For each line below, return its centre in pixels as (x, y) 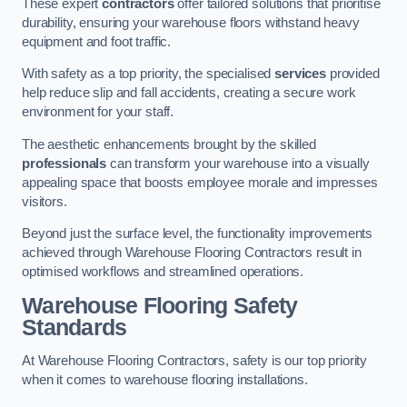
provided (353, 74)
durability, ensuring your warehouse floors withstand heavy (191, 22)
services (301, 74)
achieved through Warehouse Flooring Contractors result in (192, 253)
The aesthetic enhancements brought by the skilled (169, 144)
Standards (74, 327)
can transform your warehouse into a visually (238, 163)
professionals (65, 163)
